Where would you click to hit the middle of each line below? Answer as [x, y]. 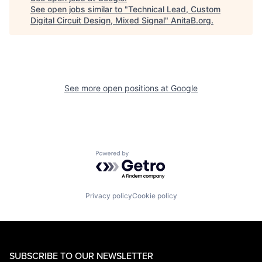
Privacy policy [108, 195]
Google [184, 88]
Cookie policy [154, 195]
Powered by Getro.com [147, 156]
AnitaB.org [191, 20]
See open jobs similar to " [79, 9]
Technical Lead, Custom [174, 9]
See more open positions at [118, 88]
